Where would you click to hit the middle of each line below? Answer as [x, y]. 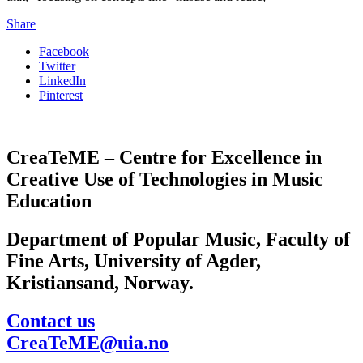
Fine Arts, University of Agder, [134, 261]
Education [49, 201]
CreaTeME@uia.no [88, 342]
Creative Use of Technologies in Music [165, 179]
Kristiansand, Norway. [100, 282]
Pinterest [61, 95]
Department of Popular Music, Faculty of [178, 239]
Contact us [51, 320]
